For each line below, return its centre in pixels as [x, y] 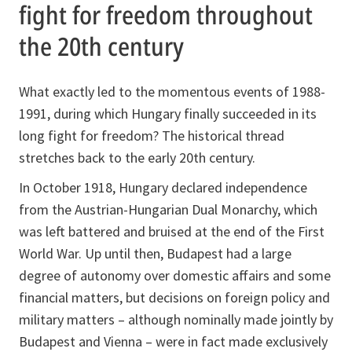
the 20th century [101, 46]
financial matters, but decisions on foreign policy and [174, 297]
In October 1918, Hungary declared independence [163, 187]
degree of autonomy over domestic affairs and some [175, 275]
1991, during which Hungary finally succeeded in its [168, 113]
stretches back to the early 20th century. [137, 157]
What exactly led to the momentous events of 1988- [172, 91]
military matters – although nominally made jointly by [176, 319]
